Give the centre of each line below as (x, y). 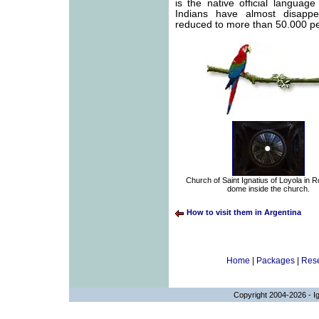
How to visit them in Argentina (244, 212)
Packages (276, 261)
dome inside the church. (268, 189)
